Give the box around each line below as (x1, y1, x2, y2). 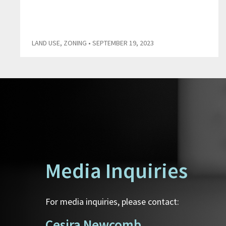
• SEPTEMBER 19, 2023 (87, 38, 154, 48)
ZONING (64, 38, 87, 48)
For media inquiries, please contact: (45, 196, 179, 208)
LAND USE (32, 38, 60, 48)
